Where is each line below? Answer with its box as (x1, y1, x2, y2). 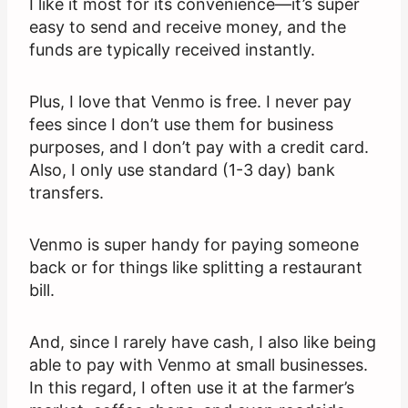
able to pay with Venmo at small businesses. (29, 355, 368, 375)
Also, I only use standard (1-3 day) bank (29, 160, 335, 180)
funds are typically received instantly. (29, 40, 320, 60)
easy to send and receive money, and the (29, 17, 346, 37)
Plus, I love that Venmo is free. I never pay (29, 92, 352, 112)
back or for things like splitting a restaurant (29, 258, 362, 278)
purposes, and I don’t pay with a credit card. (29, 138, 369, 158)
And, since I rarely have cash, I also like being (29, 332, 376, 352)
